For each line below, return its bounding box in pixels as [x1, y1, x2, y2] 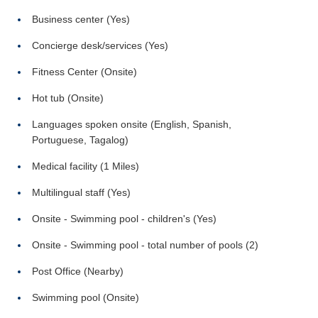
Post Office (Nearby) [32, 265, 124, 277]
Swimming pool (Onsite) [32, 292, 139, 303]
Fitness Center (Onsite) [32, 66, 137, 77]
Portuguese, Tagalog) [32, 134, 128, 146]
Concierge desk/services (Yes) [32, 40, 168, 51]
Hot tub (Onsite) [32, 92, 104, 104]
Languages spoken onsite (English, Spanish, [32, 119, 231, 130]
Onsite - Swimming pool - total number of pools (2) [32, 239, 258, 251]
